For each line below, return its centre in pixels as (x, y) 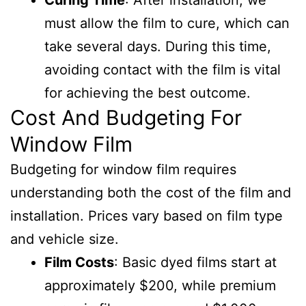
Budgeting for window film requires (123, 169)
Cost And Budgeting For (126, 117)
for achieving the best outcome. (148, 93)
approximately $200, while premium (160, 286)
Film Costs (79, 262)
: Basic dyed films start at (195, 262)
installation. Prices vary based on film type (147, 216)
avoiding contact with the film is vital (163, 70)
